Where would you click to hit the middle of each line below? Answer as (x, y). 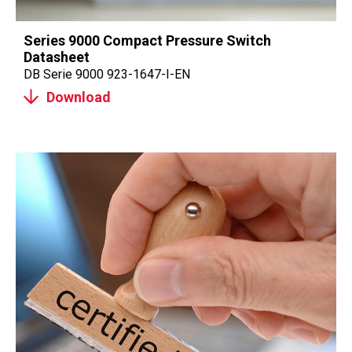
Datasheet (57, 57)
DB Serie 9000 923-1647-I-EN (107, 74)
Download (79, 97)
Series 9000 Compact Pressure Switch (147, 40)
